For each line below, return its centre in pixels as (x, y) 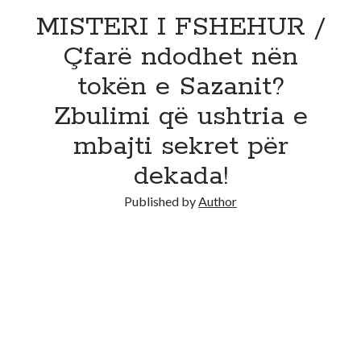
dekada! (180, 176)
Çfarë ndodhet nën (180, 57)
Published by (161, 201)
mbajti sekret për (180, 147)
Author (218, 201)
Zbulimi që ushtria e (180, 117)
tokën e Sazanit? (180, 87)
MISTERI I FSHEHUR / (180, 27)
